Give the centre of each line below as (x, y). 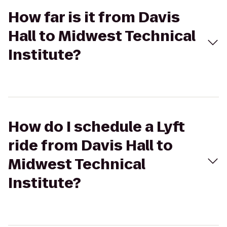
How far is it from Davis (94, 17)
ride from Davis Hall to (90, 146)
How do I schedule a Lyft (97, 127)
